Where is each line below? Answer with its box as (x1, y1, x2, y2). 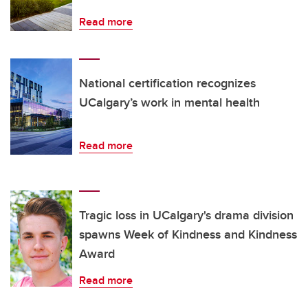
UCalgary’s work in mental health (79, 93, 260, 112)
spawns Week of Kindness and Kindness (79, 225, 297, 244)
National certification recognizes (79, 74, 256, 93)
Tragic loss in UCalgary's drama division (79, 206, 294, 225)
